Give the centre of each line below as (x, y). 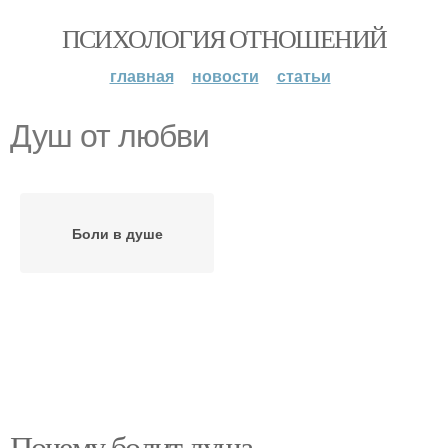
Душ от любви (109, 136)
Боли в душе (117, 233)
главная (141, 75)
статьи (303, 75)
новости (225, 75)
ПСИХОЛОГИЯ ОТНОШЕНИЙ (224, 38)
